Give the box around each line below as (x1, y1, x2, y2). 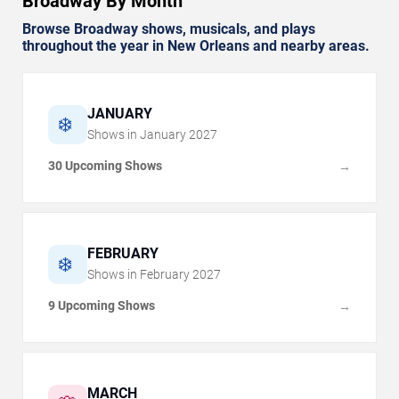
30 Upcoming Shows (48, 159, 162, 174)
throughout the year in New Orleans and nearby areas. (22, 37, 370, 55)
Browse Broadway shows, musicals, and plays (22, 20, 315, 38)
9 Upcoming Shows (48, 298, 155, 313)
